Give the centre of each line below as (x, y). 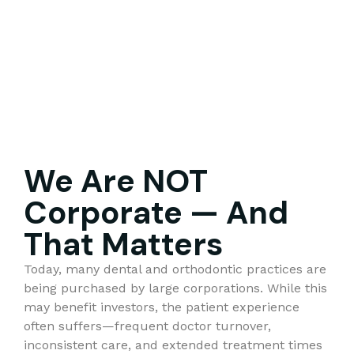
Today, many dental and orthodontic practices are (175, 269)
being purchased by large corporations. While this (175, 288)
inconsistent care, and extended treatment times (173, 345)
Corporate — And (156, 212)
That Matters (123, 244)
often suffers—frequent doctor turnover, (147, 326)
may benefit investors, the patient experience (162, 307)
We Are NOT (116, 181)
